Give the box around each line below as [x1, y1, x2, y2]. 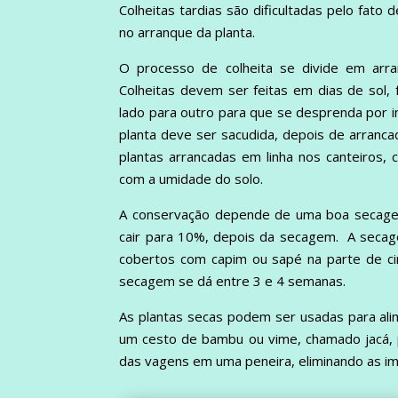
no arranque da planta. [119, 22, 256, 41]
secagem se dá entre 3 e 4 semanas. [119, 271, 346, 290]
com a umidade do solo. [119, 169, 264, 187]
